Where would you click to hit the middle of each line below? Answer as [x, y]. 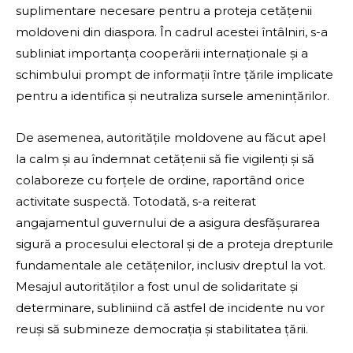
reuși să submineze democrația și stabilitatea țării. [162, 329]
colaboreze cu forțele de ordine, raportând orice [160, 180]
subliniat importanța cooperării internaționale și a [162, 54]
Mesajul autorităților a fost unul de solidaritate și [157, 287]
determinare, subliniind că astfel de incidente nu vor [170, 308]
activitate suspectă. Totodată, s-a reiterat [136, 202]
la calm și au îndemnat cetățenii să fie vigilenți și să [165, 159]
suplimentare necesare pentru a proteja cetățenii [164, 11]
